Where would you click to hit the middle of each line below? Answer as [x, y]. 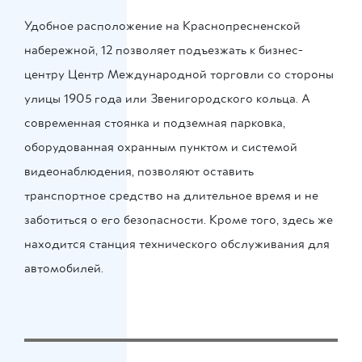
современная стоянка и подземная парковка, [155, 123]
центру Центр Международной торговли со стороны [179, 74]
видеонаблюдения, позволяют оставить [139, 171]
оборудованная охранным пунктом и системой [161, 147]
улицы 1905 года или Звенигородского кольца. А [167, 99]
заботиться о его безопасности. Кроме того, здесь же [179, 220]
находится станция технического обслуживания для [177, 244]
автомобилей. [64, 268]
